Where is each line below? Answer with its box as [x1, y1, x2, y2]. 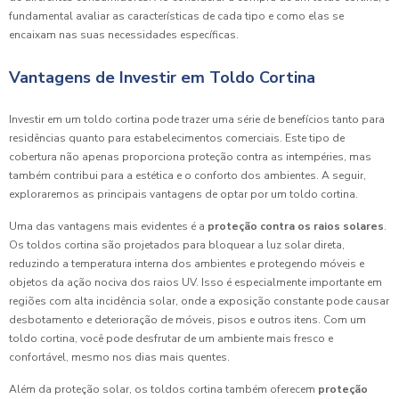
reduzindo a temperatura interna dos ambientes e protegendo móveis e [9, 256, 364, 271]
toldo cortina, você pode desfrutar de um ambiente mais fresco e [9, 330, 333, 346]
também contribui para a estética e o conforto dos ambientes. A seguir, [9, 167, 366, 183]
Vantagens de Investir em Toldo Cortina [9, 66, 315, 88]
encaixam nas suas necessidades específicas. [9, 27, 239, 42]
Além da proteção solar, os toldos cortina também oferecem [9, 381, 318, 396]
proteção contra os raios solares [208, 218, 384, 233]
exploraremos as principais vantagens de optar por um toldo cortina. [9, 186, 358, 201]
